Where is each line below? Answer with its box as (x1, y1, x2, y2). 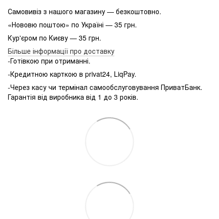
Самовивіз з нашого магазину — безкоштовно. (8, 6, 161, 16)
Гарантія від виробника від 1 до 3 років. (8, 91, 138, 102)
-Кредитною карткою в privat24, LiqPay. (8, 68, 136, 79)
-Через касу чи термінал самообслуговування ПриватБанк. (8, 82, 202, 92)
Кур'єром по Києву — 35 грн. (8, 32, 101, 43)
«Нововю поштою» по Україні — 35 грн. (8, 19, 137, 29)
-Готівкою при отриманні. (8, 55, 90, 66)
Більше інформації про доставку (8, 45, 114, 56)
